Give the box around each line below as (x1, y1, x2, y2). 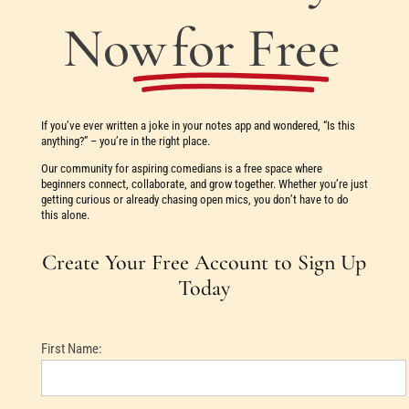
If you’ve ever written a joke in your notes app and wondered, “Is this (40, 119, 355, 133)
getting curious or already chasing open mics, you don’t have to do (40, 192, 349, 206)
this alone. (40, 207, 89, 222)
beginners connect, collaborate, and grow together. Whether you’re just (40, 176, 368, 191)
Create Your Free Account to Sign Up (42, 248, 367, 276)
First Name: (40, 340, 102, 357)
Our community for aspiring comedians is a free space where (40, 161, 322, 175)
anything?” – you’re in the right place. (40, 134, 210, 149)
